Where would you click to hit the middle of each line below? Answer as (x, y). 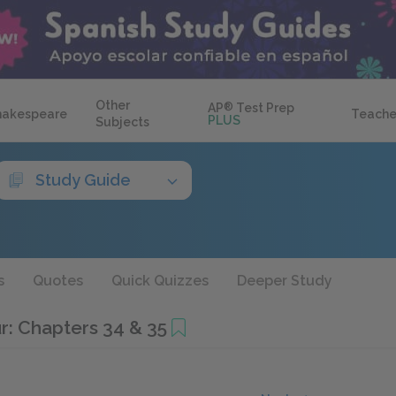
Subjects (122, 122)
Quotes (58, 281)
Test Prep (264, 108)
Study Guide (83, 180)
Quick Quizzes (160, 281)
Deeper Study (285, 281)
